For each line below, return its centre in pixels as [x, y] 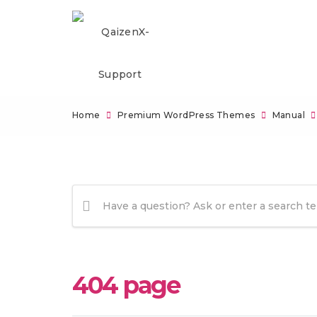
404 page [126, 285]
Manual [289, 115]
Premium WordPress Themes [186, 115]
